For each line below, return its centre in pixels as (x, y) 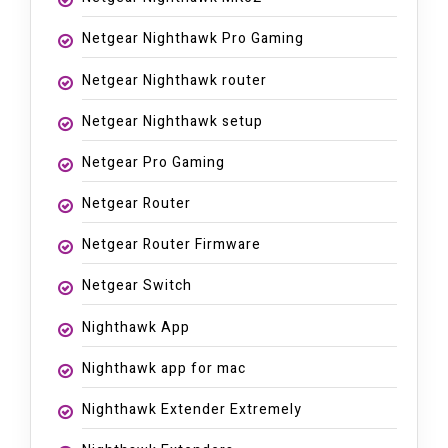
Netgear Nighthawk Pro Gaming (192, 39)
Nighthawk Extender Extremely (191, 410)
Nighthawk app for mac (163, 368)
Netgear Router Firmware (171, 245)
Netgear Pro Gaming (153, 162)
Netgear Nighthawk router (174, 80)
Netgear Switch (136, 286)
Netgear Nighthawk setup (172, 121)
